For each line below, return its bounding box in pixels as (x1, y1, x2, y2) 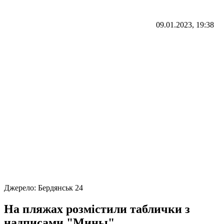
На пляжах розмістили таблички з (4, 202, 190, 215)
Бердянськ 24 (38, 183, 83, 192)
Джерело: (4, 183, 38, 192)
